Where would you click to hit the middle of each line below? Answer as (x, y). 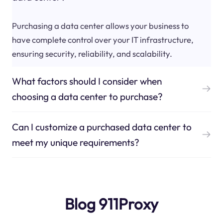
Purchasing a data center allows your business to (100, 25)
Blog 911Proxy (111, 204)
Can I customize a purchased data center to (102, 127)
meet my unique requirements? (75, 142)
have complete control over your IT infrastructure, (103, 39)
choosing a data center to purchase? (87, 96)
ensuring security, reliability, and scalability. (92, 53)
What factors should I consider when (87, 81)
